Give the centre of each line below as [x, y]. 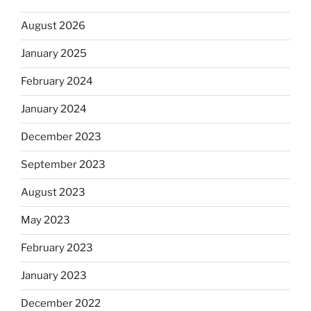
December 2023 [61, 137]
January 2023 [54, 276]
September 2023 [63, 165]
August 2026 [53, 26]
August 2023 [53, 193]
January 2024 [54, 109]
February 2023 [57, 248]
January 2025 [54, 54]
